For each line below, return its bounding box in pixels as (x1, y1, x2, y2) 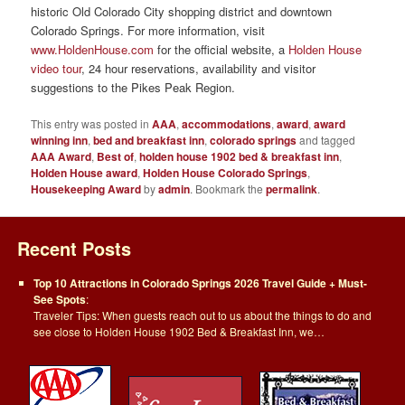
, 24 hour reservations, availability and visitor (81, 59, 316, 77)
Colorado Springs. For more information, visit (31, 21, 266, 39)
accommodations (182, 115, 272, 132)
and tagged (297, 131, 356, 147)
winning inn (31, 131, 89, 148)
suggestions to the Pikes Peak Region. (31, 78, 236, 96)
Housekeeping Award (31, 180, 142, 197)
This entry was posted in (31, 115, 153, 131)
